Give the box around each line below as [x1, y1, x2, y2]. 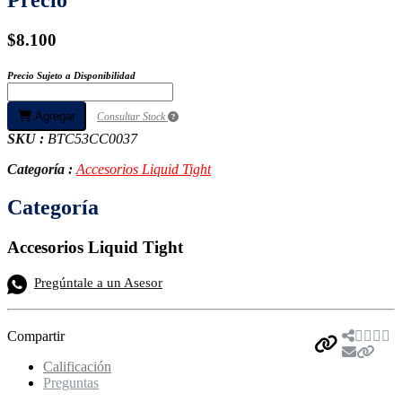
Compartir [7, 328, 65, 344]
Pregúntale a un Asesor [34, 275, 162, 290]
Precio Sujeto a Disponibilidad [7, 70, 135, 82]
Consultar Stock [97, 110, 168, 124]
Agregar [31, 109, 75, 124]
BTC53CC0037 [48, 131, 137, 147]
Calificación [43, 358, 111, 374]
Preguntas [43, 374, 99, 390]
